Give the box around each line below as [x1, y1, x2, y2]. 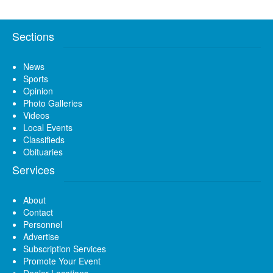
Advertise [23, 230, 59, 243]
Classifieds [23, 133, 65, 146]
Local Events [23, 121, 73, 133]
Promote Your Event [23, 254, 101, 267]
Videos [23, 108, 49, 121]
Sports [23, 72, 48, 85]
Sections [12, 27, 54, 44]
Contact [23, 205, 53, 218]
